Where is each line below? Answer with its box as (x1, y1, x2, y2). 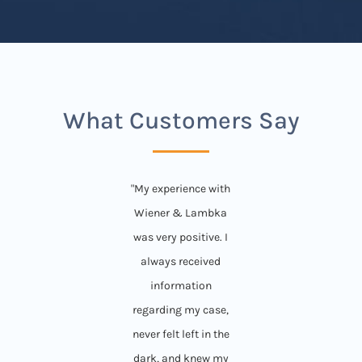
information (149, 278, 212, 293)
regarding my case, (133, 302, 229, 317)
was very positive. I (133, 229, 229, 244)
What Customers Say (62, 105, 299, 135)
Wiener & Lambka (134, 205, 228, 220)
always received (141, 254, 221, 268)
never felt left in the (132, 326, 229, 341)
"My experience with (131, 181, 231, 196)
